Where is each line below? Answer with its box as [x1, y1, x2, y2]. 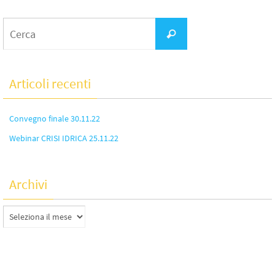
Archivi [9, 176, 47, 193]
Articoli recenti [9, 75, 91, 93]
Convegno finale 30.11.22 [9, 113, 100, 125]
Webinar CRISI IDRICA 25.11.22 [9, 133, 118, 144]
